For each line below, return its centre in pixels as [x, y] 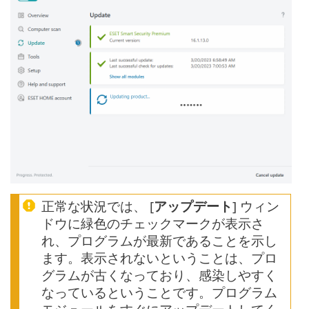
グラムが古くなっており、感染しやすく [159, 275]
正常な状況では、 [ [98, 206]
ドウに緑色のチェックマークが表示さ [153, 223]
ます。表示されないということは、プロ [159, 257]
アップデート [193, 206]
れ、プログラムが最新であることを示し [159, 240]
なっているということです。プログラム [159, 292]
